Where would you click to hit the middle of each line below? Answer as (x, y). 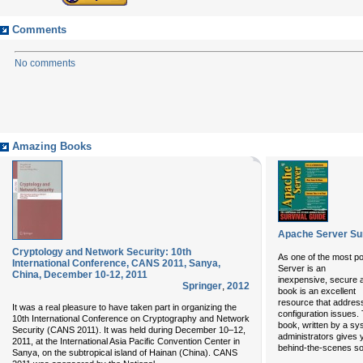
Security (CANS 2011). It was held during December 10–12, (129, 330)
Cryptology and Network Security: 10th (102, 252)
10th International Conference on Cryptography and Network (131, 318)
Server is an (302, 268)
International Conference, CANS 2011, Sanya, (116, 263)
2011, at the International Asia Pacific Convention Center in (126, 341)
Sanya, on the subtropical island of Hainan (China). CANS (125, 352)
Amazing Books (52, 147)
